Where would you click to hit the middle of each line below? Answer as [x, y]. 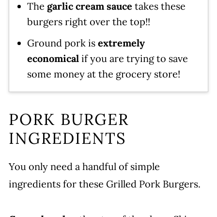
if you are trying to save [133, 59]
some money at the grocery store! [103, 74]
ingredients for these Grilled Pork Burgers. [104, 184]
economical [53, 59]
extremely [121, 43]
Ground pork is [62, 43]
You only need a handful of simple [84, 167]
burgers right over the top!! [88, 22]
